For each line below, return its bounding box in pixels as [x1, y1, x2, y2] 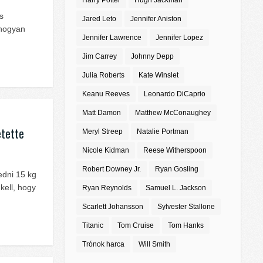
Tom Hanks [168, 221, 204, 230]
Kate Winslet [139, 71, 178, 80]
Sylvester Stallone [157, 203, 215, 211]
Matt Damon [82, 109, 121, 117]
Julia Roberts [82, 71, 124, 80]
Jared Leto [82, 15, 116, 23]
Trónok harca [82, 240, 124, 249]
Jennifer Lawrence [82, 33, 141, 42]
